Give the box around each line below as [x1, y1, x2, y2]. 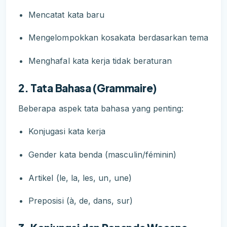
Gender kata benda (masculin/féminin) [28, 149, 177, 160]
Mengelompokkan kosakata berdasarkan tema [28, 32, 209, 43]
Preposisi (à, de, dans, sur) [28, 196, 133, 206]
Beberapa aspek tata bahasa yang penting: [18, 103, 184, 113]
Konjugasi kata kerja [28, 126, 106, 137]
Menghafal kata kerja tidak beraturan [28, 55, 172, 66]
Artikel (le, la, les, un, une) [28, 172, 132, 183]
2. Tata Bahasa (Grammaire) [18, 81, 157, 95]
